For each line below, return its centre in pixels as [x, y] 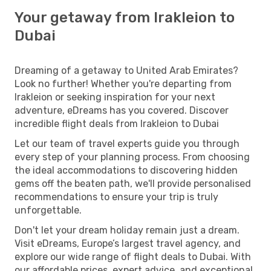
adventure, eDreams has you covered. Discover [122, 110]
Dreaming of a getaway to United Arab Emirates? [126, 70]
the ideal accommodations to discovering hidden [126, 170]
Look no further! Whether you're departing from [123, 83]
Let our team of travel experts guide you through [127, 143]
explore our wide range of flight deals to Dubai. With [133, 256]
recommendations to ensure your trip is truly [116, 197]
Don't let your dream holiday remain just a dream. [127, 230]
